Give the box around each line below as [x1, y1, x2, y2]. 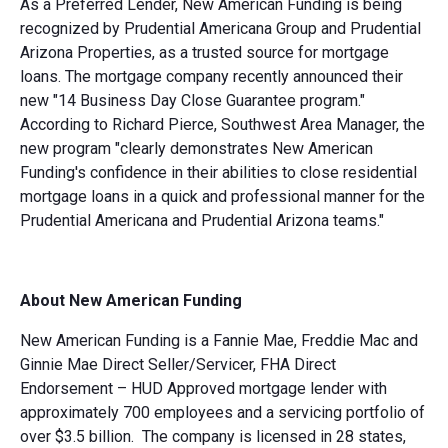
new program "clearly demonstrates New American [20, 138, 373, 158]
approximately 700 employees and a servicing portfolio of [20, 402, 425, 422]
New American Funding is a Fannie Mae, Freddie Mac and [20, 330, 418, 350]
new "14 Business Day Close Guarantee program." [20, 90, 365, 110]
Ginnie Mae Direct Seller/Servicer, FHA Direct [20, 354, 336, 374]
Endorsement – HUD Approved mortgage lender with [20, 378, 387, 398]
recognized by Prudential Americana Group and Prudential [20, 18, 421, 38]
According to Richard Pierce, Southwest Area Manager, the [20, 114, 425, 134]
